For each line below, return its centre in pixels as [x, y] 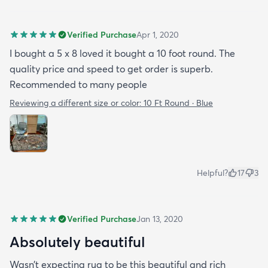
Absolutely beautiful [77, 242]
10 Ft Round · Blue [178, 103]
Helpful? [212, 173]
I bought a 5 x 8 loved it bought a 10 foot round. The [122, 53]
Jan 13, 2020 [160, 219]
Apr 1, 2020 [158, 35]
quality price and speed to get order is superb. [111, 69]
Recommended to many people [78, 84]
